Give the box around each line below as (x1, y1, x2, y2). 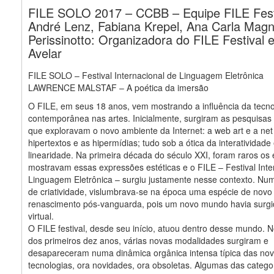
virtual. (28, 209, 54, 222)
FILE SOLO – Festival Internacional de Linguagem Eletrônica (28, 68, 264, 81)
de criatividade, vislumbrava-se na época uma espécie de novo (28, 185, 272, 198)
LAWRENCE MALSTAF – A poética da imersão (28, 81, 209, 94)
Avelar (28, 43, 62, 62)
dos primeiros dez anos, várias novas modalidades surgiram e (28, 234, 268, 246)
